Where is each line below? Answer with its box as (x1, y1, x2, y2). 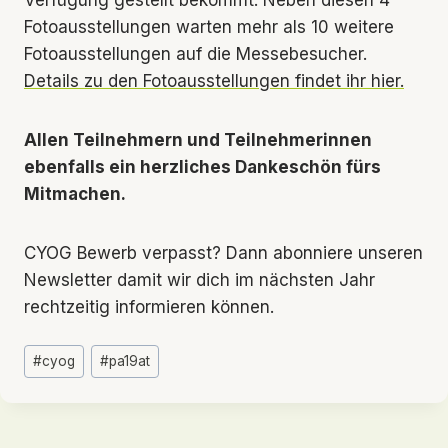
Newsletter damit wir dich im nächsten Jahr (24, 269, 375, 290)
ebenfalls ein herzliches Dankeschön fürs (24, 156, 381, 177)
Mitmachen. (24, 183, 126, 204)
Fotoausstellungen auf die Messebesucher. (24, 43, 367, 64)
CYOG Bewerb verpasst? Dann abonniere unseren (24, 242, 423, 263)
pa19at (109, 353, 151, 370)
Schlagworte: (23, 339, 129, 360)
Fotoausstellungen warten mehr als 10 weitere (24, 16, 394, 37)
